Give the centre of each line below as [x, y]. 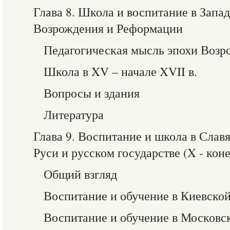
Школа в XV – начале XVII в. [120, 71]
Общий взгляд [80, 174]
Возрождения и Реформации [108, 28]
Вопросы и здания [92, 93]
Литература [74, 114]
